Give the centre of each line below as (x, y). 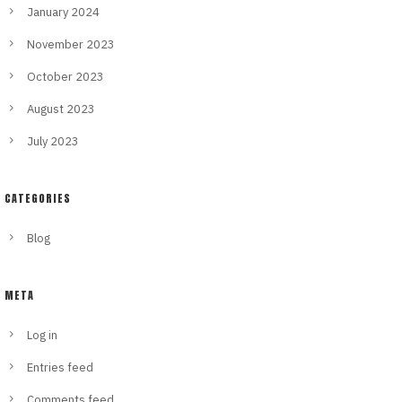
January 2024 (63, 13)
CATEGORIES (38, 199)
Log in (42, 336)
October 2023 (66, 77)
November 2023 (71, 45)
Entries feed (60, 368)
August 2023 (61, 109)
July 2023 (53, 142)
